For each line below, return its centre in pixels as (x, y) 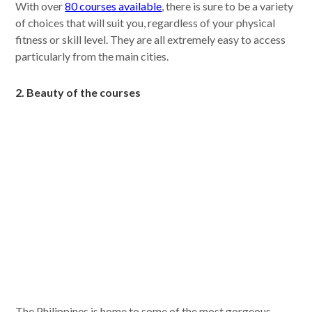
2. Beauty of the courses (78, 93)
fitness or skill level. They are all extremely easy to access (151, 40)
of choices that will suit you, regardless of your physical (146, 23)
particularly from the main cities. (92, 56)
